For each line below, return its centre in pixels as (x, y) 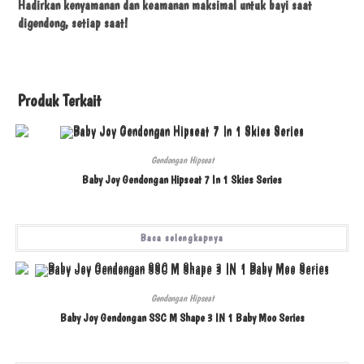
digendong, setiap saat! (73, 23)
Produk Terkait (60, 100)
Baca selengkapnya (182, 238)
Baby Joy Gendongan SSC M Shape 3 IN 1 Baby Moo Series (182, 317)
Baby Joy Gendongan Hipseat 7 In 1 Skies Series (182, 179)
